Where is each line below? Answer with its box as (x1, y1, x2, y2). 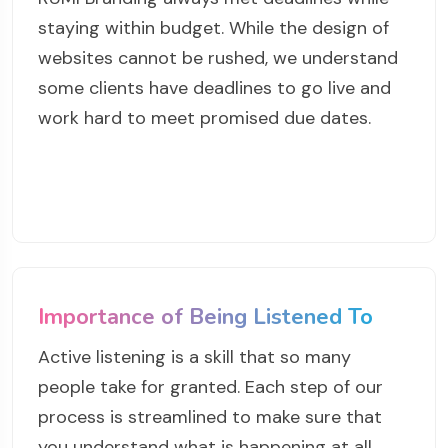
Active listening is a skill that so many (38, 345, 351, 370)
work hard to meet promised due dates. (38, 106, 371, 131)
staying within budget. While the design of (38, 16, 389, 41)
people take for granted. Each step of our (38, 375, 383, 400)
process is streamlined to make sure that (38, 405, 382, 430)
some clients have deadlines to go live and (38, 76, 391, 101)
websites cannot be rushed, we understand (38, 46, 398, 71)
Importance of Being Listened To (38, 302, 373, 333)
